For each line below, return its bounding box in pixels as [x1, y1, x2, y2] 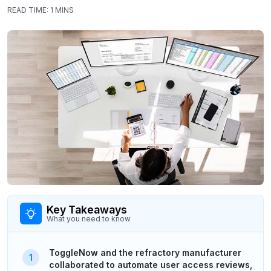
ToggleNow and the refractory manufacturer [49, 247, 241, 258]
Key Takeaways [47, 203, 127, 217]
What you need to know [47, 214, 131, 224]
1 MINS [50, 5, 74, 15]
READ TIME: [7, 5, 48, 15]
